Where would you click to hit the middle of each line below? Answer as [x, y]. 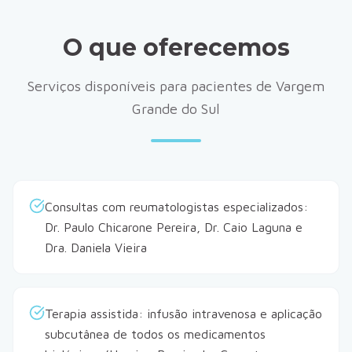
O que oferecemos [176, 48]
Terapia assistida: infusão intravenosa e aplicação [183, 313]
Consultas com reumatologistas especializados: [176, 207]
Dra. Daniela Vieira [96, 247]
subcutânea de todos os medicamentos [155, 334]
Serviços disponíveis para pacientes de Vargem [176, 86]
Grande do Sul [176, 109]
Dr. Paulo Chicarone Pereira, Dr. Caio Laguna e [174, 227]
